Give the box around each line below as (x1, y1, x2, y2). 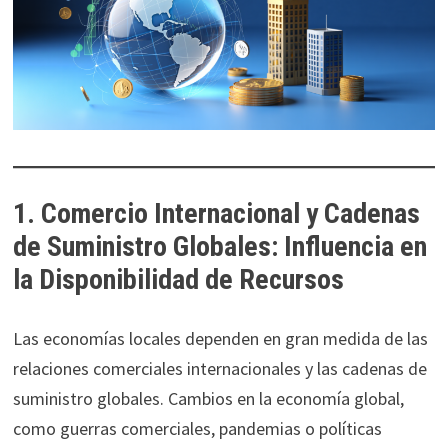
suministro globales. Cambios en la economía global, (12, 387, 404, 411)
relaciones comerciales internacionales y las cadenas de (12, 357, 427, 381)
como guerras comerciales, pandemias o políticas (12, 417, 382, 441)
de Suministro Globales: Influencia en (12, 230, 427, 264)
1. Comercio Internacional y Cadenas (12, 197, 420, 231)
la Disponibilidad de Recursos (12, 263, 344, 297)
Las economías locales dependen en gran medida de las (12, 327, 428, 351)
